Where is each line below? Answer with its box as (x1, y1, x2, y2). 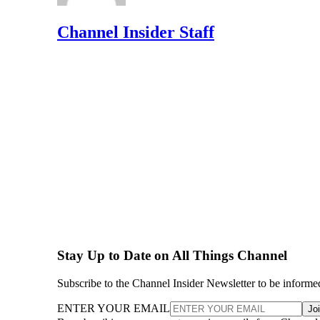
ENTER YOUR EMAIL (57, 302, 170, 315)
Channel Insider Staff (57, 22, 214, 41)
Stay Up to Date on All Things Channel (57, 248, 287, 264)
